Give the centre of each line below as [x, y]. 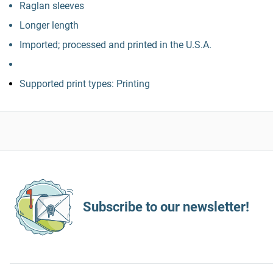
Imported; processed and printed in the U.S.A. [115, 45]
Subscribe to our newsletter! [166, 207]
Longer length [49, 25]
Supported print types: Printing [85, 84]
